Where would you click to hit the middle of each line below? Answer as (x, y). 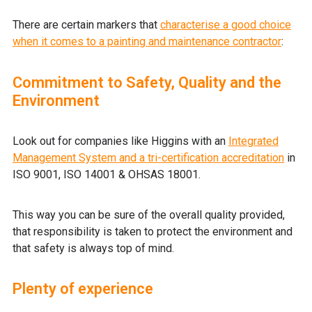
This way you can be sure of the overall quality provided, (149, 214)
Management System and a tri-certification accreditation (148, 158)
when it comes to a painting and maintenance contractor (147, 41)
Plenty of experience (85, 289)
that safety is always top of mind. (95, 248)
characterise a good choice (226, 24)
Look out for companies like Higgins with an (120, 141)
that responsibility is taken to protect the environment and (153, 231)
